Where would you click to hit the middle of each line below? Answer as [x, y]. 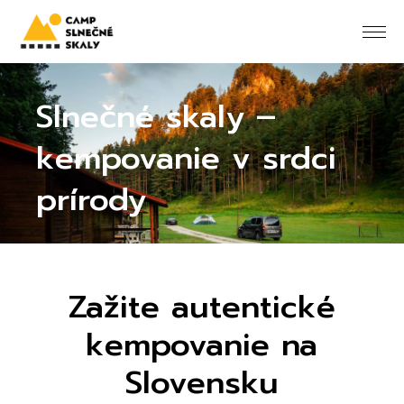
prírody [92, 199]
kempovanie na [202, 345]
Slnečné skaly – [156, 116]
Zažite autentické [202, 307]
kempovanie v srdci [187, 158]
